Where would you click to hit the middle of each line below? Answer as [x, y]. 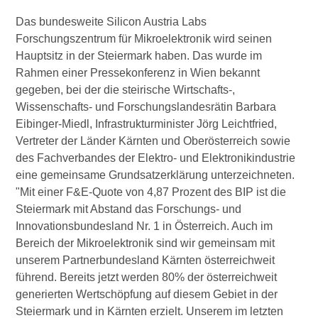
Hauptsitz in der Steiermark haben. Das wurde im [139, 56]
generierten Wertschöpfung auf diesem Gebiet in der [147, 295]
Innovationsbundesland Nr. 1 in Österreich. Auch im [144, 226]
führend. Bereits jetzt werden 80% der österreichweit [147, 278]
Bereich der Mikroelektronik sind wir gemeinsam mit [146, 243]
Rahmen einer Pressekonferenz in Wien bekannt [138, 73]
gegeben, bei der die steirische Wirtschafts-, [126, 90]
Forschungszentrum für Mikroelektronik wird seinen [144, 39]
